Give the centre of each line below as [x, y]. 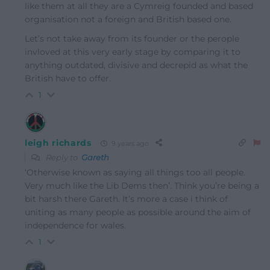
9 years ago [129, 143]
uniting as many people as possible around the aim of [138, 212]
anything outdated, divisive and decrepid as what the [136, 65]
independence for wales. [75, 226]
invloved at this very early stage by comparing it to [133, 52]
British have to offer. [68, 79]
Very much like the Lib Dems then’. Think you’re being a [142, 186]
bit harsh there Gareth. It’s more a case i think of [126, 199]
